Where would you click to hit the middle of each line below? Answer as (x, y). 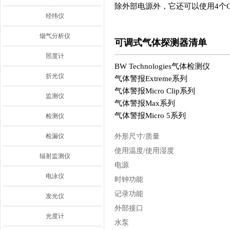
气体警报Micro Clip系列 (155, 91)
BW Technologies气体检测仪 (162, 66)
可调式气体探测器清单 (161, 43)
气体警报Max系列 (145, 103)
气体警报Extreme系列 (151, 79)
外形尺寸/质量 (137, 136)
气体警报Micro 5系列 (150, 116)
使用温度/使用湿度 (144, 151)
